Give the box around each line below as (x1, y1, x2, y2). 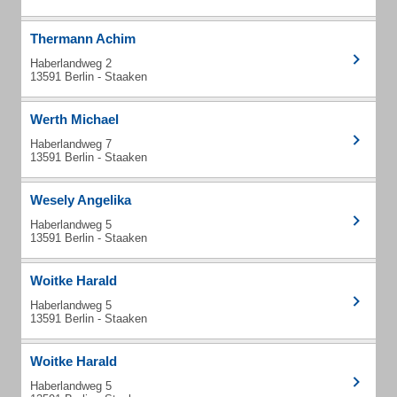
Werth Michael (30, 112, 119, 127)
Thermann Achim (30, 31, 136, 46)
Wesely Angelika (30, 192, 131, 207)
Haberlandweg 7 (30, 137, 112, 151)
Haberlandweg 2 (30, 57, 112, 70)
